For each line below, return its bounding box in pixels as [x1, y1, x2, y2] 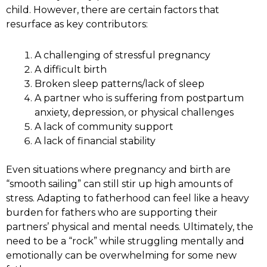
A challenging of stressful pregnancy [35, 49, 210, 61]
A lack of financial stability [35, 135, 156, 147]
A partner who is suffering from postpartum [35, 92, 244, 104]
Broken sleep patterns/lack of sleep [35, 77, 204, 89]
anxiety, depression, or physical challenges [35, 106, 234, 118]
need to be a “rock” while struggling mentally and [6, 235, 244, 247]
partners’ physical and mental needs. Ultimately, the [6, 221, 253, 232]
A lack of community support [35, 120, 173, 132]
